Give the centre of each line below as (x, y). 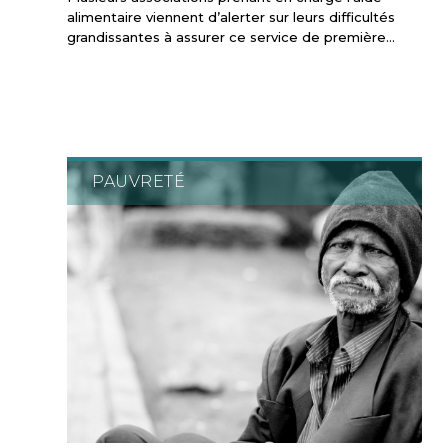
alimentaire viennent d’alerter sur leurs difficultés (231, 16)
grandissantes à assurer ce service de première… (231, 36)
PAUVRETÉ (139, 181)
